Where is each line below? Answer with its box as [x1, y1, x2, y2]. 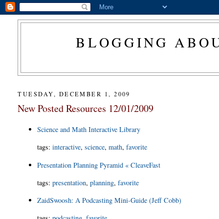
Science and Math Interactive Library [37, 124, 141, 134]
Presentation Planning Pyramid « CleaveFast [37, 160, 161, 170]
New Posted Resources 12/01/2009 [18, 101, 154, 115]
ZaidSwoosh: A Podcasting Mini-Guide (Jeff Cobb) [37, 196, 182, 205]
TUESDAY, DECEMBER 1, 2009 [18, 89, 131, 98]
